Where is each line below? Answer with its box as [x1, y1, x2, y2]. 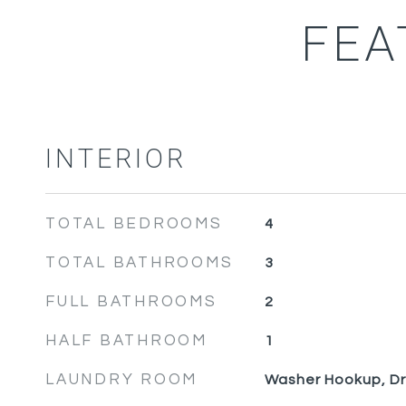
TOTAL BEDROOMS [45, 216, 223, 232]
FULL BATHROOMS [45, 294, 217, 310]
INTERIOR [45, 140, 187, 179]
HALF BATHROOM [45, 333, 208, 349]
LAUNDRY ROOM [45, 372, 198, 388]
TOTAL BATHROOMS [45, 255, 234, 271]
